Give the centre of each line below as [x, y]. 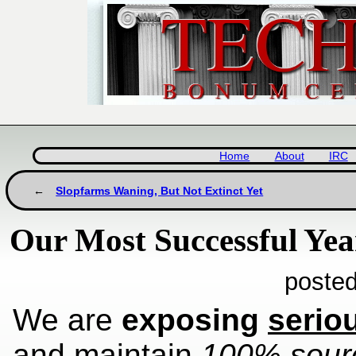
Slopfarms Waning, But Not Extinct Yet [160, 190]
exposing [195, 319]
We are [67, 319]
